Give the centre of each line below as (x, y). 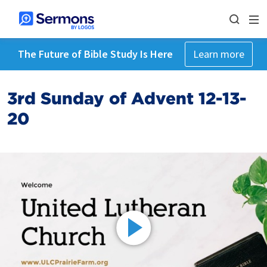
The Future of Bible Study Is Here (95, 54)
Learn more (218, 54)
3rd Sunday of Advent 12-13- (127, 98)
